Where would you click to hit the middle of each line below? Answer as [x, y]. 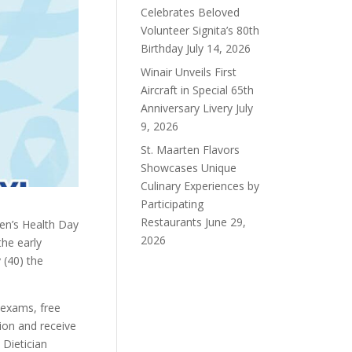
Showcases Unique [189, 168]
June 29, [226, 222]
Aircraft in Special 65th [198, 90]
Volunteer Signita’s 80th [200, 30]
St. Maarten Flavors [191, 150]
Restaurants [172, 222]
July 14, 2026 [219, 48]
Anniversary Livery [187, 108]
